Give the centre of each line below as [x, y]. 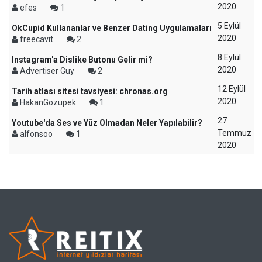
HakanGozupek [48, 102]
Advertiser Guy [47, 71]
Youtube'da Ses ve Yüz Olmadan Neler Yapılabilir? [107, 123]
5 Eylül [229, 26]
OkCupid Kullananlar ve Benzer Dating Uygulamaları [112, 28]
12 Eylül [232, 89]
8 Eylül [229, 57]
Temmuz [235, 133]
